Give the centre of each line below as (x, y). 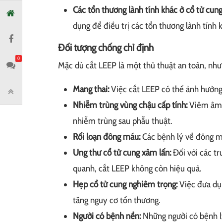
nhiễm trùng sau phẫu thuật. (122, 121)
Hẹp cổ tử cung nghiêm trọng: (126, 185)
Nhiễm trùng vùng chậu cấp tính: (130, 105)
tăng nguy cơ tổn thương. (116, 200)
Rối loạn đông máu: (108, 137)
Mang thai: (92, 89)
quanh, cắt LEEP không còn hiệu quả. (137, 169)
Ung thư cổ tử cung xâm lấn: (122, 153)
